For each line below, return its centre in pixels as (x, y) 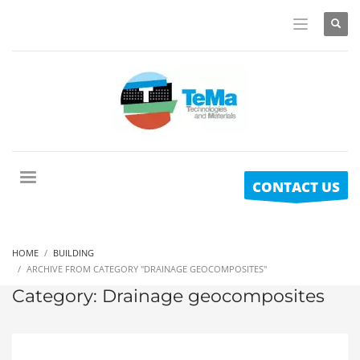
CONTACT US (296, 187)
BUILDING (74, 252)
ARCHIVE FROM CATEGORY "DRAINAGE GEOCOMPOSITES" (147, 268)
